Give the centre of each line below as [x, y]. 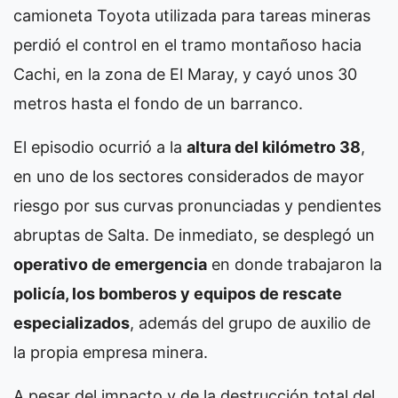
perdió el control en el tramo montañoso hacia [187, 44]
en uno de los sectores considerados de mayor [189, 176]
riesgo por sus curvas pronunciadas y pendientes [197, 205]
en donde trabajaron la [295, 264]
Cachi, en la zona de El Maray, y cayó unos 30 [185, 74]
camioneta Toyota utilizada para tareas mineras [192, 15]
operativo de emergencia [110, 264]
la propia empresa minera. [111, 352]
